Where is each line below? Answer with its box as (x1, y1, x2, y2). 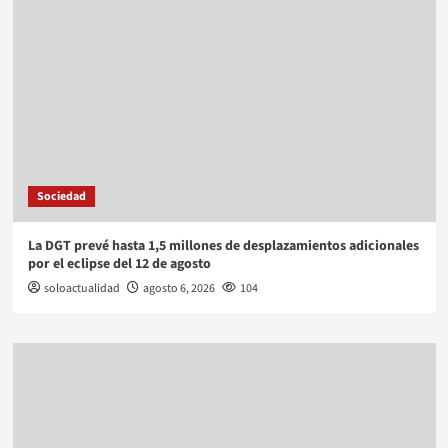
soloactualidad (43, 280, 120, 298)
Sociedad (36, 188, 86, 206)
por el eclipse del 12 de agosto (27, 254, 211, 275)
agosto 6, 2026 (142, 280, 215, 298)
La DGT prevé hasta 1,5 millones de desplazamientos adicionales (27, 236, 419, 257)
